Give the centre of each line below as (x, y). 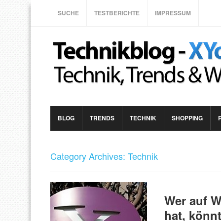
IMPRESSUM (173, 13)
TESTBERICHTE (117, 13)
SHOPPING (187, 118)
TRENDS (102, 118)
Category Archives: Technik (104, 156)
